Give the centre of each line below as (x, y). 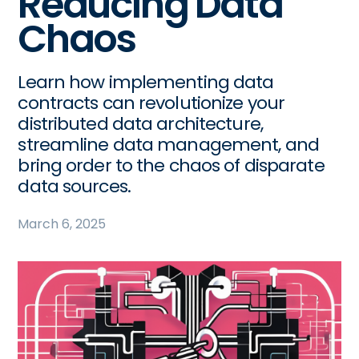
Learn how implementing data (146, 82)
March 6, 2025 (62, 224)
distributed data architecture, (140, 124)
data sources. (74, 186)
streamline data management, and (169, 145)
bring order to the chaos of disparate (171, 165)
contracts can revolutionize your (151, 103)
